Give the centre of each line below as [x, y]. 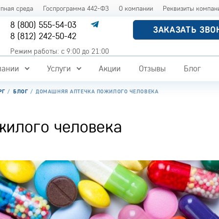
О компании [136, 8]
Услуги [59, 68]
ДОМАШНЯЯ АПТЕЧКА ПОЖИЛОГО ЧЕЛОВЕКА [97, 91]
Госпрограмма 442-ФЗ [76, 8]
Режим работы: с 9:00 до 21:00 [60, 51]
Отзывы [152, 68]
